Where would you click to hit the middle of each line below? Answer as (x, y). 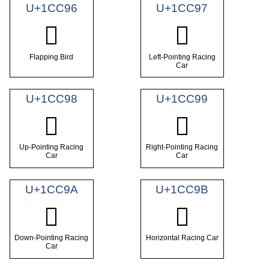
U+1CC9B (182, 189)
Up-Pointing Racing (52, 147)
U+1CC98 (51, 99)
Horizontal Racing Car (182, 238)
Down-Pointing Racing (52, 238)
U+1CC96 (51, 8)
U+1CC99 (182, 99)
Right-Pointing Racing (182, 147)
